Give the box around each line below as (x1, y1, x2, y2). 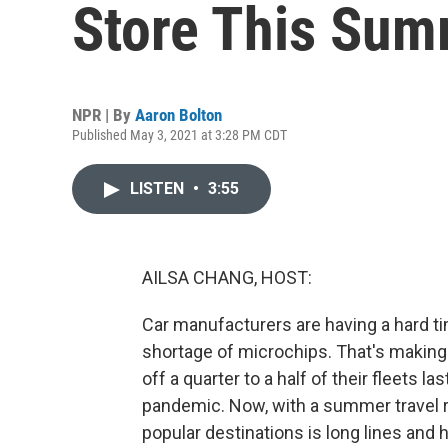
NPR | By (72, 105, 135, 125)
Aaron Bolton (135, 105, 222, 125)
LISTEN (130, 179, 188, 198)
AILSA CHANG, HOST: (142, 267, 312, 288)
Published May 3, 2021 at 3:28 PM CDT (72, 127, 287, 143)
